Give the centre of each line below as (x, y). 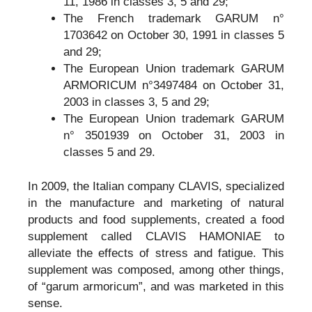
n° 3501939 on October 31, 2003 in (174, 135)
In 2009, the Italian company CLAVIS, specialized (156, 187)
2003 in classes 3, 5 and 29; (136, 102)
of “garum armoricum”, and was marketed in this (156, 287)
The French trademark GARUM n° (174, 18)
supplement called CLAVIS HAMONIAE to (156, 237)
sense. (45, 304)
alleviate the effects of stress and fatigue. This (156, 253)
